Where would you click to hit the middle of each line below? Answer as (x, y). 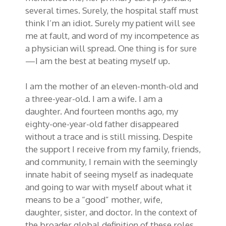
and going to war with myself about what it (108, 187)
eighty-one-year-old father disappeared (102, 124)
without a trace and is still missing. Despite (109, 137)
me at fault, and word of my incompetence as (112, 36)
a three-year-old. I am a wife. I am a (94, 99)
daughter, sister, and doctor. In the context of (111, 212)
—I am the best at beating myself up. (98, 61)
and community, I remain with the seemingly (111, 162)
